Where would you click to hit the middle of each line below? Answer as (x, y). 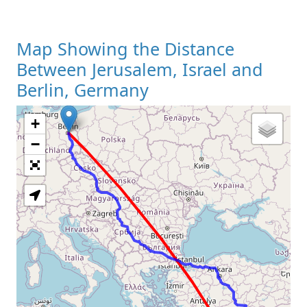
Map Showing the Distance (125, 48)
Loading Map (153, 152)
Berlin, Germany (83, 89)
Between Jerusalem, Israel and (140, 69)
